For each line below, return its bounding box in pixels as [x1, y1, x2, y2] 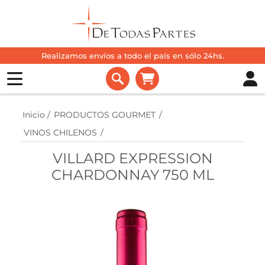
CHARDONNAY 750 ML [51, 166, 214, 184]
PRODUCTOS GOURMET [54, 109, 156, 121]
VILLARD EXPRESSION [52, 150, 213, 167]
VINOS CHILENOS [24, 127, 97, 138]
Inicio [22, 109, 45, 121]
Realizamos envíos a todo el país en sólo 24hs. [41, 51, 224, 61]
